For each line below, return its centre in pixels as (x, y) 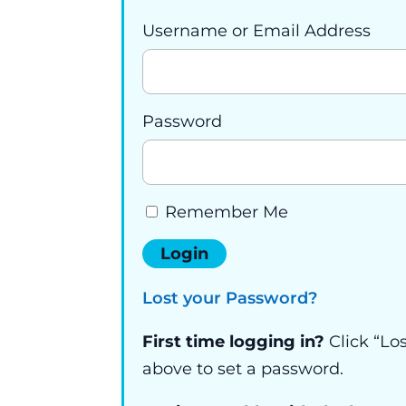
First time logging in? (234, 342)
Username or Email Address (257, 31)
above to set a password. (243, 369)
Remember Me (225, 213)
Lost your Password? (230, 299)
